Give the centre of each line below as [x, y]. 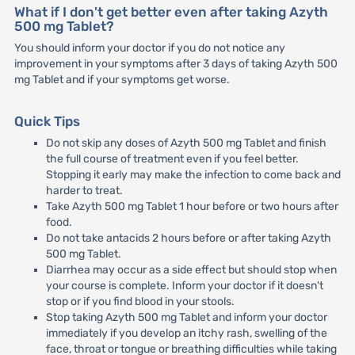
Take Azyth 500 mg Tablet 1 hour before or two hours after [192, 206]
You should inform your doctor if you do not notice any [149, 48]
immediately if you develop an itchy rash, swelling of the [186, 333]
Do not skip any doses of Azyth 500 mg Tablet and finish [186, 143]
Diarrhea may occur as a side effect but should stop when [191, 269]
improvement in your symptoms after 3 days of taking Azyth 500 [176, 64]
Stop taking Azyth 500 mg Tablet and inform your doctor [186, 317]
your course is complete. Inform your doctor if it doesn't [184, 285]
